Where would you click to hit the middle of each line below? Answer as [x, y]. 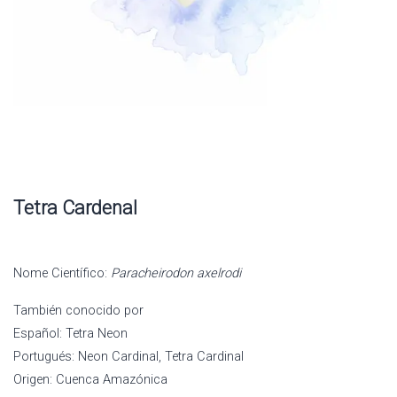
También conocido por [78, 310]
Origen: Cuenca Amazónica [90, 379]
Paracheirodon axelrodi [176, 273]
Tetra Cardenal [75, 208]
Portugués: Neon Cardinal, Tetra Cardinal [128, 356]
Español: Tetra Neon [70, 333]
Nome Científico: [62, 273]
